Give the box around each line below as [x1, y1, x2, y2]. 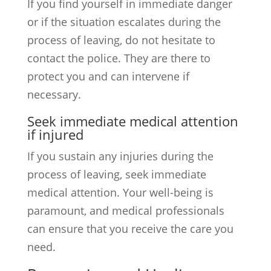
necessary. [27, 87, 81, 102]
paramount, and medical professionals [27, 203, 224, 218]
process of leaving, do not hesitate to [27, 33, 215, 47]
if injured [27, 125, 83, 143]
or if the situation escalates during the [27, 15, 221, 29]
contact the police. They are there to [27, 51, 211, 65]
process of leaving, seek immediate [27, 167, 206, 181]
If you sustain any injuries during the [27, 149, 214, 163]
